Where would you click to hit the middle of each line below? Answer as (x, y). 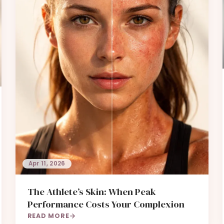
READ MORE (48, 216)
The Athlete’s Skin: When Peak (91, 192)
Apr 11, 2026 (47, 164)
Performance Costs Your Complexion (106, 204)
